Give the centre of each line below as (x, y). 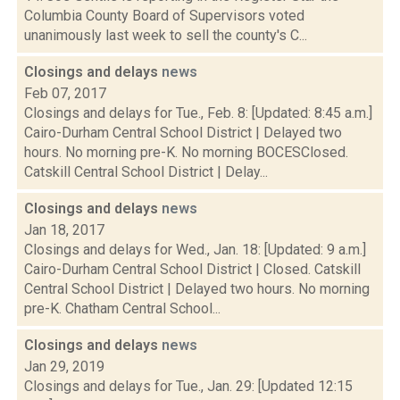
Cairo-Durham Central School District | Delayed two (183, 133)
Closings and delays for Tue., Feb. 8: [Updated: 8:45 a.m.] (198, 113)
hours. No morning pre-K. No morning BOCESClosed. (186, 152)
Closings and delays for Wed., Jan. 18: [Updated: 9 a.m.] (195, 250)
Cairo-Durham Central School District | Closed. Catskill (192, 269)
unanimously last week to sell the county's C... (166, 35)
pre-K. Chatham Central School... (122, 308)
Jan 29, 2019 (64, 367)
